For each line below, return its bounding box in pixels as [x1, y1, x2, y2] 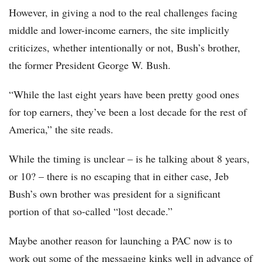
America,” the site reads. [9, 122, 117, 137]
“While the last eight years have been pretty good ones [9, 87, 239, 102]
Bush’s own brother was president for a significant [9, 187, 220, 201]
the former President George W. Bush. [9, 58, 171, 73]
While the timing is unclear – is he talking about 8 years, [9, 151, 250, 166]
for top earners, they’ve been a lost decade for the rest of [9, 105, 247, 119]
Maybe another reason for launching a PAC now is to [9, 233, 232, 248]
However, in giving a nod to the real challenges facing [9, 5, 237, 20]
